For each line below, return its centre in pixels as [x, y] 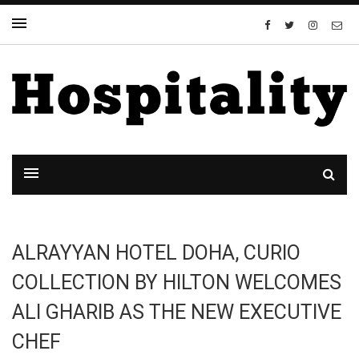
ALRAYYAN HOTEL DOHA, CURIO [156, 252]
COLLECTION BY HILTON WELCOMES [177, 282]
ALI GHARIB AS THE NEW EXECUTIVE [177, 312]
